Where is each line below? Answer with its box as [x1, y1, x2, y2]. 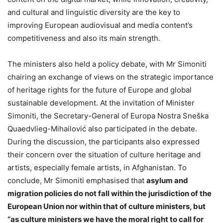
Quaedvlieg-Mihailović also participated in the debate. [7, 123, 197, 133]
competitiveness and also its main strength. [7, 33, 160, 43]
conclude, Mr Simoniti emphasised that [7, 175, 146, 185]
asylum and [146, 175, 188, 185]
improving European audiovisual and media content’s [7, 20, 193, 30]
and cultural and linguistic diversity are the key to [7, 7, 180, 17]
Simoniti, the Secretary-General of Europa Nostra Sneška [7, 111, 209, 120]
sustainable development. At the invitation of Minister [7, 98, 195, 108]
